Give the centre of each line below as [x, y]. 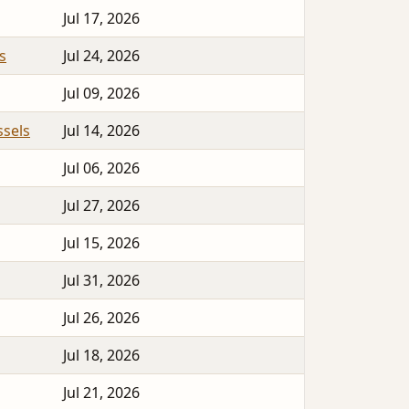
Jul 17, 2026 [101, 19]
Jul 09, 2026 [101, 94]
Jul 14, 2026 [101, 131]
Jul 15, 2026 [101, 243]
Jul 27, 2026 [101, 206]
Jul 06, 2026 [101, 168]
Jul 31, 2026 [101, 281]
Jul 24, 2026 [101, 56]
